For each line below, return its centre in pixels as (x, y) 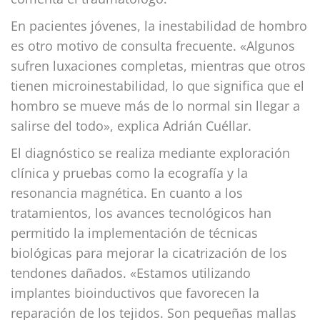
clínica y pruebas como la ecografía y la (129, 172)
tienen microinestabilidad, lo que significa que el (157, 85)
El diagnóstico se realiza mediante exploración (150, 152)
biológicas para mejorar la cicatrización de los (149, 252)
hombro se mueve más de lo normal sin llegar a (155, 105)
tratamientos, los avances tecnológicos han (141, 212)
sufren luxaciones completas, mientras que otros (158, 65)
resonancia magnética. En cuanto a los (127, 192)
